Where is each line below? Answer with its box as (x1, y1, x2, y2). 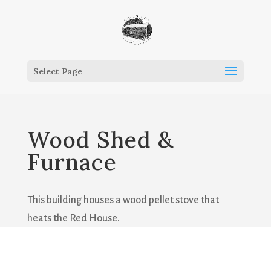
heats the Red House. (27, 213, 120, 224)
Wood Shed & (27, 125, 174, 154)
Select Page (33, 66, 82, 77)
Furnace (27, 148, 117, 176)
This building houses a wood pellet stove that (27, 195, 219, 206)
